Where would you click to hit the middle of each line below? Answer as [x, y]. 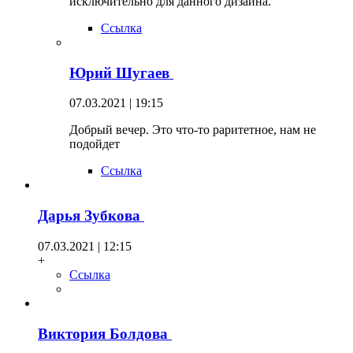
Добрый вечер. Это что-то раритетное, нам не [193, 130]
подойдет [95, 144]
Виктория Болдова [105, 333]
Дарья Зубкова [91, 216]
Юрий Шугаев [121, 72]
